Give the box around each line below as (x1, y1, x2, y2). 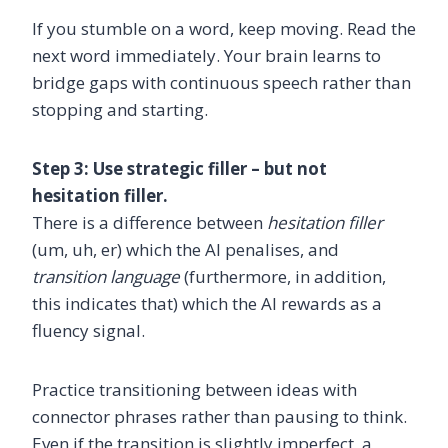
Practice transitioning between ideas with (32, 377, 357, 401)
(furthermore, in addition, (180, 264, 386, 288)
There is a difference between (32, 210, 267, 234)
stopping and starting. (32, 97, 208, 121)
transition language (32, 264, 180, 288)
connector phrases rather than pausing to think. (32, 404, 407, 428)
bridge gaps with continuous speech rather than (32, 70, 411, 94)
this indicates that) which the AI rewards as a (32, 291, 382, 315)
